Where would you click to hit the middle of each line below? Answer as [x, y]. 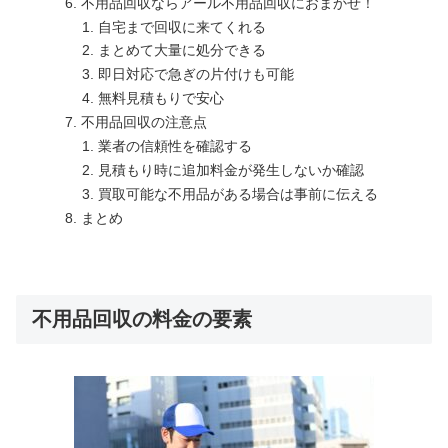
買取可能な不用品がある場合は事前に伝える [238, 193]
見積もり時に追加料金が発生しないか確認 [231, 169]
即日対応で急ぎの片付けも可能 [196, 74]
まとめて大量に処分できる [182, 50]
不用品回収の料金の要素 [142, 319]
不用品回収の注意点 [143, 122]
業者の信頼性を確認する [175, 145]
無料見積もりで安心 [161, 98]
